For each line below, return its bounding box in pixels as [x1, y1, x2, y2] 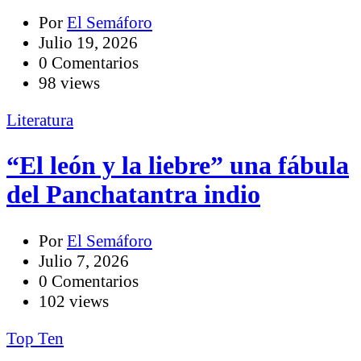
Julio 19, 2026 [39, 33, 138, 53]
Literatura [6, 110, 73, 131]
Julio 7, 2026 [39, 251, 129, 271]
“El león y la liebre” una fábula [6, 151, 349, 180]
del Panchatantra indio [6, 180, 260, 210]
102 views [39, 291, 109, 311]
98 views [39, 73, 100, 93]
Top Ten [6, 328, 64, 348]
